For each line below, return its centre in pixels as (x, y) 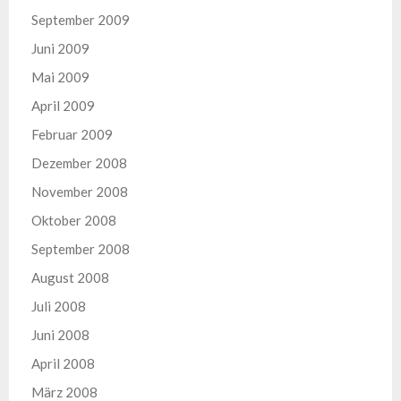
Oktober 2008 (74, 220)
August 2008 (70, 277)
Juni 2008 (60, 335)
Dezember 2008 (79, 163)
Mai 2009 (60, 77)
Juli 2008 (59, 306)
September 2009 (81, 20)
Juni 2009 (60, 48)
